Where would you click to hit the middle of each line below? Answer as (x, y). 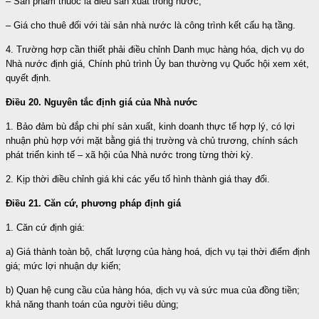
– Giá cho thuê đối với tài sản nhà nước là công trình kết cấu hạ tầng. (151, 25)
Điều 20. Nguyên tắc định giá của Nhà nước (101, 102)
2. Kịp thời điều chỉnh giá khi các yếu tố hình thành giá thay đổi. (138, 179)
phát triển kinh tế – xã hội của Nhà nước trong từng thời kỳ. (130, 155)
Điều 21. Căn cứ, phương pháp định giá (93, 203)
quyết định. (28, 78)
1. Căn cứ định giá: (45, 227)
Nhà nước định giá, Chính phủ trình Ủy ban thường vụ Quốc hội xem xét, (157, 63)
